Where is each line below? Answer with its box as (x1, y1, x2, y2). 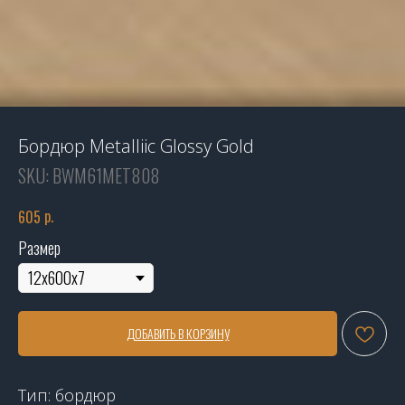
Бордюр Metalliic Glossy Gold (18, 134, 254, 158)
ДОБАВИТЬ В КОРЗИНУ (126, 324, 230, 344)
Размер (18, 236, 61, 260)
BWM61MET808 (52, 162, 160, 189)
